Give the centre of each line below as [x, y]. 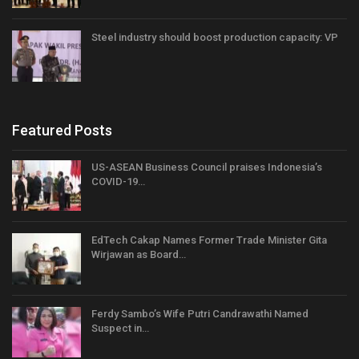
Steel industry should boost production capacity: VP [215, 38]
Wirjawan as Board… [139, 255]
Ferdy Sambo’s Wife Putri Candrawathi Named [200, 313]
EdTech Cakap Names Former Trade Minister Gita [209, 240]
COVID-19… [118, 181]
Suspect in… [120, 328]
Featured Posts [62, 130]
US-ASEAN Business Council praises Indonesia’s [207, 167]
